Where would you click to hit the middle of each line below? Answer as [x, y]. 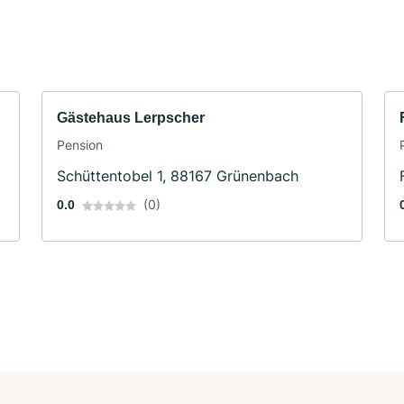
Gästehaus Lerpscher [131, 117]
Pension [80, 144]
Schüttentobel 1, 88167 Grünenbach [178, 175]
